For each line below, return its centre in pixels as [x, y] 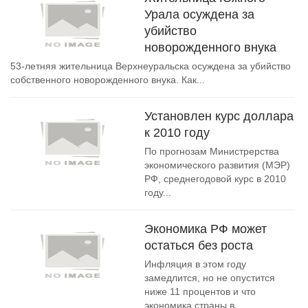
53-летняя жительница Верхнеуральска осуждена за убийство [151, 66]
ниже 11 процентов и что [200, 291]
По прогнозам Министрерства [212, 151]
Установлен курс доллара [219, 116]
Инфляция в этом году [195, 264]
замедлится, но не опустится [210, 278]
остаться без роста [199, 245]
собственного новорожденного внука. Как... [108, 80]
